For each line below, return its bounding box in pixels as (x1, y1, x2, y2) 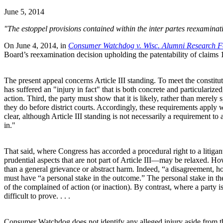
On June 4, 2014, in (4, 41, 68, 50)
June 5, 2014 (4, 7, 44, 16)
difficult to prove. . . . (4, 191, 70, 200)
